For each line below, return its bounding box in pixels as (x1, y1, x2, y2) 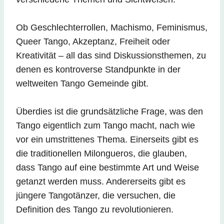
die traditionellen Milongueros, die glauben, (16, 148, 187, 159)
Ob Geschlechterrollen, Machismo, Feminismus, (16, 22, 207, 33)
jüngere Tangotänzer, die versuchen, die (16, 190, 175, 201)
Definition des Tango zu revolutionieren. (16, 204, 173, 215)
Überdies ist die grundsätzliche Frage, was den (16, 106, 203, 117)
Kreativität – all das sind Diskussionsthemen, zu (16, 50, 206, 61)
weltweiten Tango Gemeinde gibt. (16, 78, 148, 89)
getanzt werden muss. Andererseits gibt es (16, 176, 185, 187)
